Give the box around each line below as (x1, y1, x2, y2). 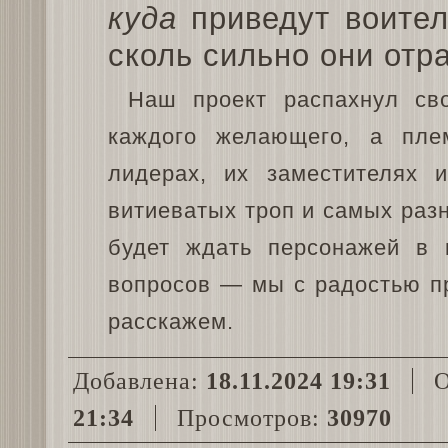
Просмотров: (163, 405, 327, 432)
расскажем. (108, 309, 234, 335)
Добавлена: (73, 368, 206, 395)
